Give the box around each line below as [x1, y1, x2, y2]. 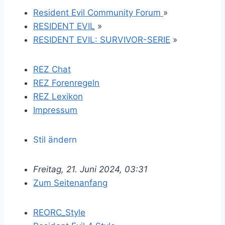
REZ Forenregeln [33, 78, 99, 88]
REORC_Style [33, 207, 85, 217]
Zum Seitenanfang [33, 178, 107, 188]
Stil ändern [33, 135, 77, 145]
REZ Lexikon [33, 91, 83, 101]
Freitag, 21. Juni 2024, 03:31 [33, 164, 148, 174]
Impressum [33, 105, 77, 115]
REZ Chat [33, 64, 71, 74]
